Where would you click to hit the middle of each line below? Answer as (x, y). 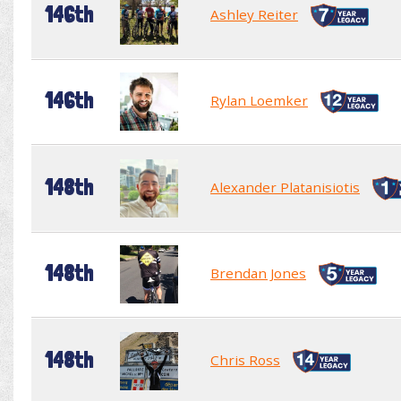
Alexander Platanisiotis (285, 187)
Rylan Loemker (259, 100)
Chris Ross (245, 359)
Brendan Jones (258, 273)
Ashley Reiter (254, 14)
